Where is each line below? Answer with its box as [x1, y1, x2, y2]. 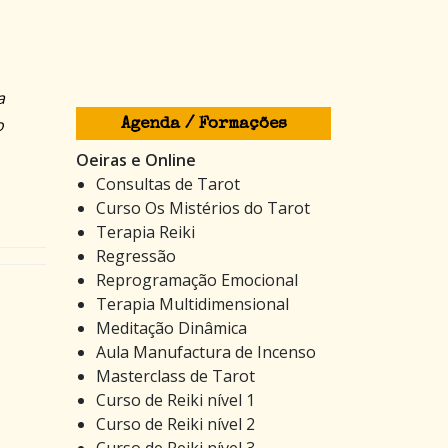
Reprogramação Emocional [96, 268, 298, 291]
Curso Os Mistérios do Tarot [96, 196, 310, 219]
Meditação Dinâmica [96, 316, 247, 339]
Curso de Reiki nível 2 [96, 412, 255, 435]
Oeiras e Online [76, 148, 196, 171]
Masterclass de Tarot [96, 364, 255, 387]
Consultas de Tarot [96, 172, 240, 195]
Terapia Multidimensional [96, 292, 289, 315]
